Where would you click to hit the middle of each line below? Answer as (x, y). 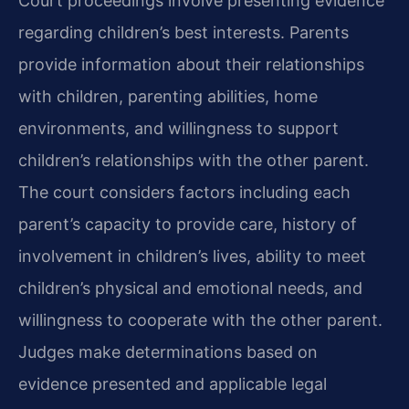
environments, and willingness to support (178, 128)
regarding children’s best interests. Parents (184, 32)
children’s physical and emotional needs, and (190, 288)
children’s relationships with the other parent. (194, 160)
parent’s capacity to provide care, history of (188, 224)
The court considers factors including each (184, 192)
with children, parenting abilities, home (168, 96)
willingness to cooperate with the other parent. (200, 320)
